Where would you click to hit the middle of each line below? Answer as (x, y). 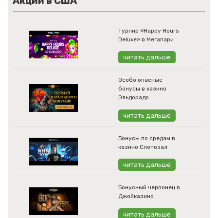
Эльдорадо (134, 98)
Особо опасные (140, 80)
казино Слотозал (143, 147)
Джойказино (136, 196)
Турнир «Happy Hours (149, 30)
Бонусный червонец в (149, 188)
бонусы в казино (142, 89)
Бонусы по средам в (147, 138)
